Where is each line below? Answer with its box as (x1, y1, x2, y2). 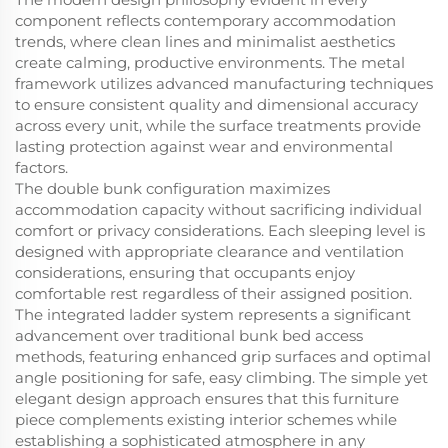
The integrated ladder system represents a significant (15, 305, 411, 325)
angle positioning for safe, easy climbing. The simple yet (15, 368, 428, 388)
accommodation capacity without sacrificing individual (15, 200, 422, 220)
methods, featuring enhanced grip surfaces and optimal (15, 347, 431, 367)
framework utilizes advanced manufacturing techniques (15, 74, 433, 94)
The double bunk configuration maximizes (15, 179, 330, 199)
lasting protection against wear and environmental (15, 137, 393, 157)
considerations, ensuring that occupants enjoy (15, 263, 355, 283)
